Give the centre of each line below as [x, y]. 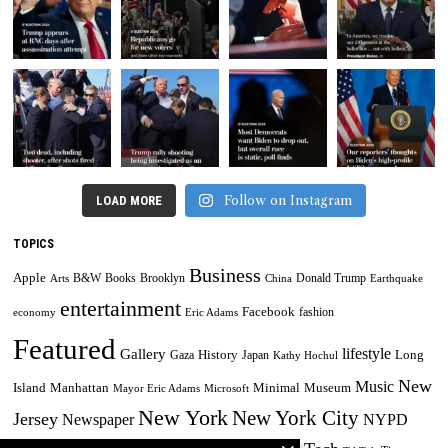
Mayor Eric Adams [157, 388]
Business [225, 274]
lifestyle [367, 353]
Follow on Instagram [287, 199]
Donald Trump [331, 278]
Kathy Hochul [306, 355]
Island [30, 387]
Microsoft [227, 388]
